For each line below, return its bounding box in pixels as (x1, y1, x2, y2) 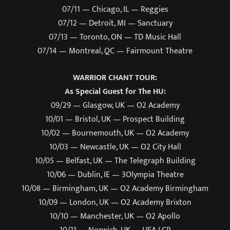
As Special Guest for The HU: (64, 84, 166, 98)
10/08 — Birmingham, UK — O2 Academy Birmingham (22, 181, 208, 195)
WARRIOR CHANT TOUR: (73, 70, 157, 84)
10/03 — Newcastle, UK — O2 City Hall (49, 140, 181, 154)
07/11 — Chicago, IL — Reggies (62, 3, 168, 16)
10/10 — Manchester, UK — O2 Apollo (50, 209, 180, 223)
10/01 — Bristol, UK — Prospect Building (45, 112, 185, 126)
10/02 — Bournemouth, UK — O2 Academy (41, 126, 189, 140)
